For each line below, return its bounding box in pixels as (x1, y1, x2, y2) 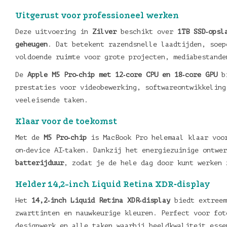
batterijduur (15, 159, 64, 167)
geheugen (15, 41, 48, 48)
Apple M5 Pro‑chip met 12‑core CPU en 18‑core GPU (27, 71, 217, 79)
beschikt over (117, 28, 177, 35)
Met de (15, 134, 44, 141)
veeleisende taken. (15, 96, 88, 104)
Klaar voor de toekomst (15, 117, 117, 126)
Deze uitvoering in (15, 28, 92, 35)
